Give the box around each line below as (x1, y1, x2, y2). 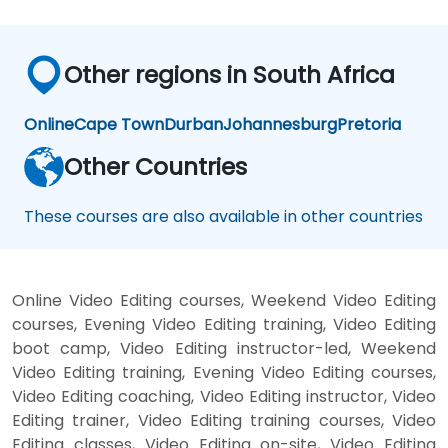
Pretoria (337, 113, 401, 137)
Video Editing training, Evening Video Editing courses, (12, 361, 436, 385)
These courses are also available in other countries (24, 205, 423, 229)
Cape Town (74, 113, 164, 137)
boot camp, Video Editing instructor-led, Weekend (12, 337, 436, 361)
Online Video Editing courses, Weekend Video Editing (12, 289, 436, 313)
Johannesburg (223, 113, 337, 137)
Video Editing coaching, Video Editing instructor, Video (12, 385, 436, 409)
